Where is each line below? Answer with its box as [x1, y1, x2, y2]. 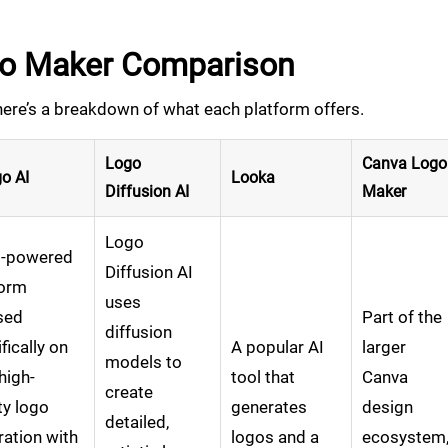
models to [105, 352, 182, 373]
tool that [231, 367, 295, 388]
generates [231, 397, 307, 418]
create [105, 382, 153, 403]
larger [362, 337, 406, 358]
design [362, 397, 413, 418]
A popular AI [231, 337, 324, 358]
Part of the [362, 307, 442, 328]
